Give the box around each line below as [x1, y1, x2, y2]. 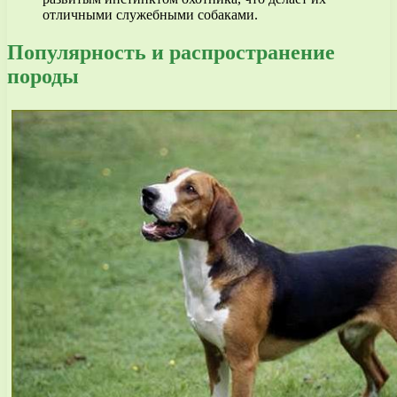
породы [7, 64, 79, 88]
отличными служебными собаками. [43, 6, 258, 22]
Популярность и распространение [7, 40, 335, 64]
